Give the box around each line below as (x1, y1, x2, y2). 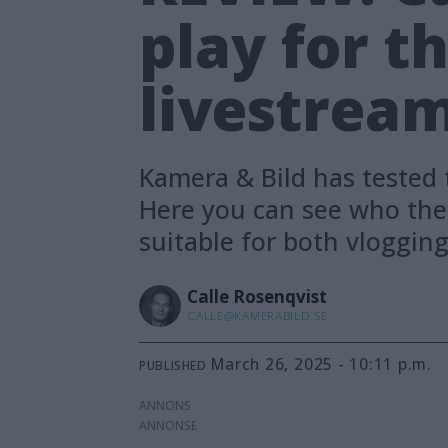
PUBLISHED (139, 357, 207, 374)
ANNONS (139, 397, 192, 415)
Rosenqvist (233, 285, 328, 309)
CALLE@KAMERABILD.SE (187, 308, 328, 324)
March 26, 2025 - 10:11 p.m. (225, 354, 432, 375)
